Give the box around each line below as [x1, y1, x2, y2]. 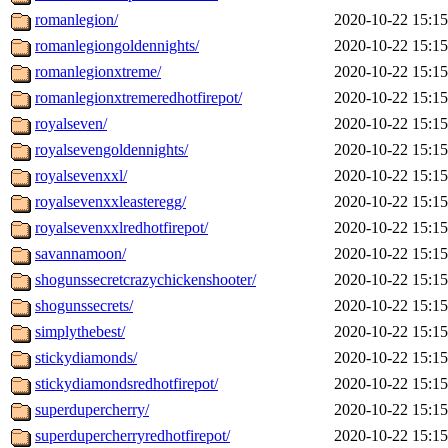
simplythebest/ [35, 323, 125, 341]
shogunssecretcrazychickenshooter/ [35, 271, 256, 289]
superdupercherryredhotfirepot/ [35, 427, 230, 445]
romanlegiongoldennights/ [35, 37, 199, 55]
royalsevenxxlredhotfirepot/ [35, 219, 208, 237]
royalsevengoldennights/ [35, 141, 188, 159]
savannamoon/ [35, 245, 126, 263]
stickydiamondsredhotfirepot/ [35, 375, 218, 393]
